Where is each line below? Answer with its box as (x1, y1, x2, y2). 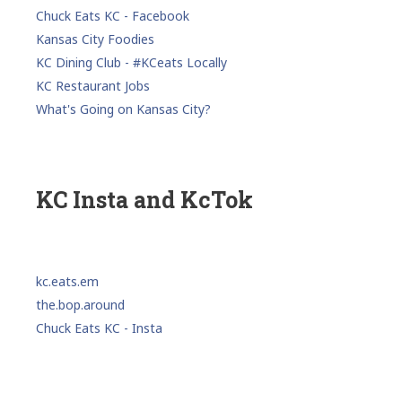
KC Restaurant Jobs (36, 76, 150, 94)
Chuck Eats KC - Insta (36, 319, 162, 336)
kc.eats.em (36, 272, 99, 290)
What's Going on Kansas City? (36, 100, 211, 118)
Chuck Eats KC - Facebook (36, 6, 189, 24)
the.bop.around (36, 295, 125, 313)
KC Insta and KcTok (36, 184, 253, 214)
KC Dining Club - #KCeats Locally (36, 53, 227, 71)
